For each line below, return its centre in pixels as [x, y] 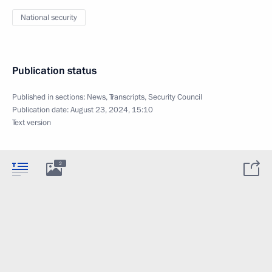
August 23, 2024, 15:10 [112, 110]
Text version [32, 123]
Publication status [54, 71]
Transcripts [127, 97]
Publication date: [41, 110]
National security [49, 18]
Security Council [175, 97]
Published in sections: [49, 97]
